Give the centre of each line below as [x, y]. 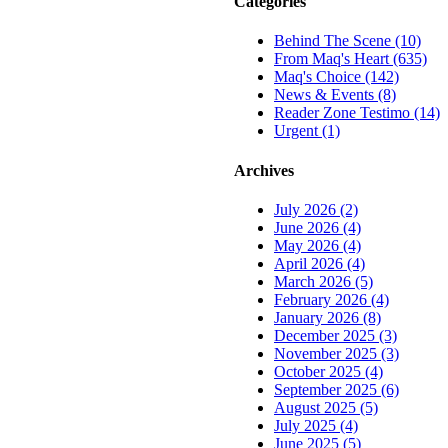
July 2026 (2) [316, 209]
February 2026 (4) [331, 299]
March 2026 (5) [323, 281]
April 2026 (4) [319, 263]
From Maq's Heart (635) [350, 59]
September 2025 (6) [336, 389]
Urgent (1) [307, 131]
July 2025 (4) [316, 425]
